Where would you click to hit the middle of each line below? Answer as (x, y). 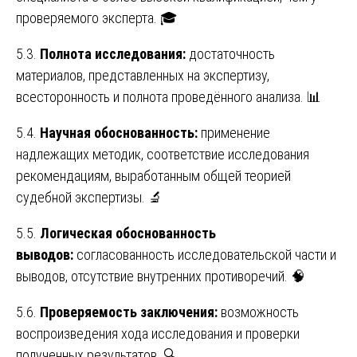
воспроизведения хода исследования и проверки (158, 334)
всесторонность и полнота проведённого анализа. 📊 (169, 97)
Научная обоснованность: (119, 133)
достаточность (230, 54)
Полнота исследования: (113, 54)
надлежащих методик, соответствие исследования (163, 155)
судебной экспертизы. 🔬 (89, 198)
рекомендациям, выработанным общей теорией (153, 176)
